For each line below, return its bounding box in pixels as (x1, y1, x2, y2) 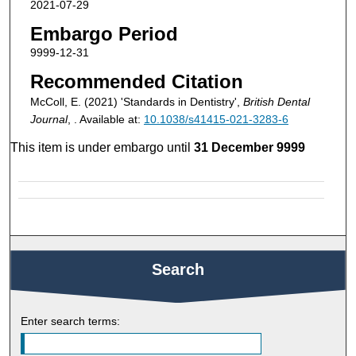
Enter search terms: (21, 315, 121, 328)
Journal (29, 112, 68, 126)
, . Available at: (67, 112, 144, 126)
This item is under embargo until (10, 141, 195, 155)
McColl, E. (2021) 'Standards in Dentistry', (29, 95, 243, 108)
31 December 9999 (194, 141, 306, 155)
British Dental (242, 95, 310, 108)
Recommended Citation (29, 70, 243, 92)
